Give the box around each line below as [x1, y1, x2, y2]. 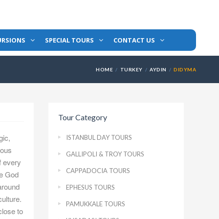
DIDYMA [174, 66, 196, 72]
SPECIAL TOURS [45, 35, 94, 44]
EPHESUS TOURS [66, 183, 115, 191]
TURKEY [120, 66, 143, 72]
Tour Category [58, 112, 107, 122]
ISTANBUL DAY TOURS [66, 133, 132, 141]
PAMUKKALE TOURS [66, 200, 125, 208]
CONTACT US [113, 35, 155, 44]
